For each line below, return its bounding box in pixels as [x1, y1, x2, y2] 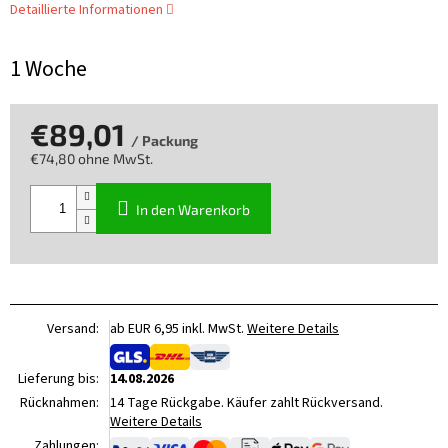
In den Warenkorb [136, 201, 250, 219]
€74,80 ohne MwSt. [30, 150, 153, 168]
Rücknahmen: [20, 392, 99, 413]
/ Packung [131, 132, 198, 150]
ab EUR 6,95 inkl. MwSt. [110, 319, 247, 340]
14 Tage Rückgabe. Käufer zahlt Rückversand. [110, 392, 383, 413]
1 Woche [10, 53, 87, 86]
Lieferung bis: [18, 368, 99, 389]
